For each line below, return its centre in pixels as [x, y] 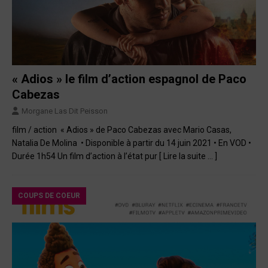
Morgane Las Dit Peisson [65, 111]
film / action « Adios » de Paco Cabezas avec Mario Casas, [122, 130]
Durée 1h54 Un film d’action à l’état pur [86, 156]
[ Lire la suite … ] [188, 156]
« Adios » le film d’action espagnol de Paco [129, 79]
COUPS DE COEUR [49, 196]
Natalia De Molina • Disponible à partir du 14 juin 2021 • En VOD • [132, 143]
